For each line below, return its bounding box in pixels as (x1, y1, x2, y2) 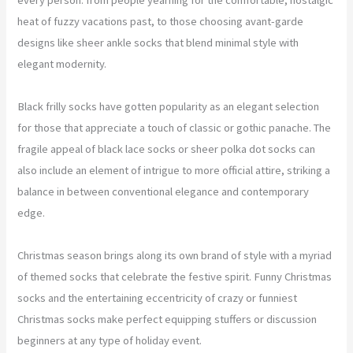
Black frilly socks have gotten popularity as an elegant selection (17, 98, 320, 113)
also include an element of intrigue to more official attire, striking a (17, 162, 331, 177)
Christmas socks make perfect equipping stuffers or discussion (17, 311, 318, 326)
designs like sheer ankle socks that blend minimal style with (17, 35, 299, 50)
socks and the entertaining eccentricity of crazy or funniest (17, 290, 298, 305)
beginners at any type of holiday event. (17, 333, 203, 347)
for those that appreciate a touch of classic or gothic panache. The (17, 120, 332, 135)
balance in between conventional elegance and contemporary (17, 184, 310, 199)
